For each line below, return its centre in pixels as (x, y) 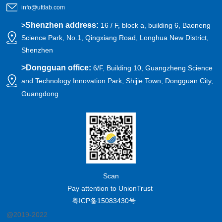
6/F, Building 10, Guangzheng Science (153, 68)
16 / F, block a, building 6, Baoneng (156, 26)
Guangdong (40, 94)
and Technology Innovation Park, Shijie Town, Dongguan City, (117, 81)
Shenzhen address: (63, 25)
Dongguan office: (60, 68)
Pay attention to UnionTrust (111, 189)
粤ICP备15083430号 (104, 201)
